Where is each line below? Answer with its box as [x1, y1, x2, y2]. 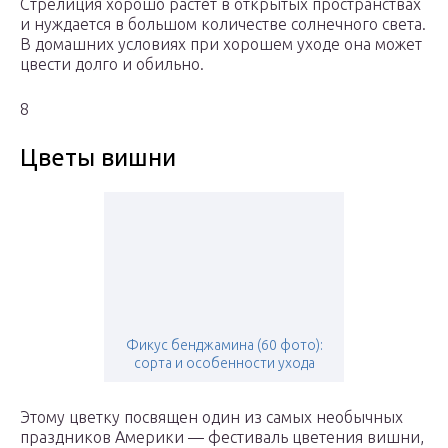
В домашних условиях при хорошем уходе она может [20, 35, 422, 54]
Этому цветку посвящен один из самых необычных [20, 408, 403, 427]
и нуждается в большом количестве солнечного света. [20, 15, 426, 34]
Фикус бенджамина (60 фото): [125, 337, 323, 354]
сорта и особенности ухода [133, 355, 315, 372]
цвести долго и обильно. [20, 55, 204, 74]
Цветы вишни [20, 144, 176, 172]
